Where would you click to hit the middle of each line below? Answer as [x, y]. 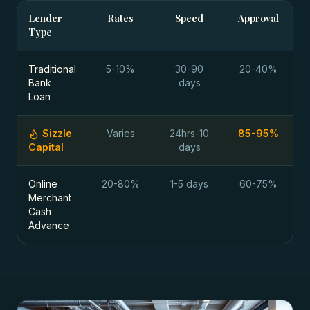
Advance [49, 225]
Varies [120, 133]
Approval [258, 18]
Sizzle [57, 133]
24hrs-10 [190, 133]
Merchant [50, 198]
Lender [45, 18]
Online [43, 184]
